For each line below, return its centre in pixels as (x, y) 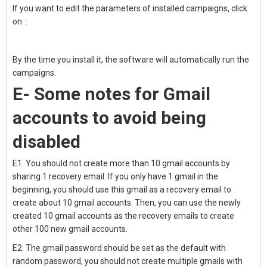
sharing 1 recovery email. (59, 176)
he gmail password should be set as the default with (128, 248)
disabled (46, 142)
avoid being (160, 118)
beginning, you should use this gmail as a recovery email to (122, 190)
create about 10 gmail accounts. (73, 203)
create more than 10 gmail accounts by (156, 163)
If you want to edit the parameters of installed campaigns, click (130, 8)
